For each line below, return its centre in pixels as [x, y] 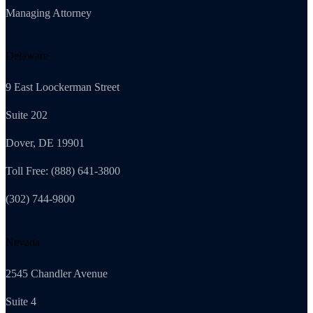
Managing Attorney [49, 13]
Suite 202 [27, 115]
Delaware [27, 56]
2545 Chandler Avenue [57, 273]
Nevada [23, 242]
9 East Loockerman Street [63, 87]
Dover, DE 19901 [45, 143]
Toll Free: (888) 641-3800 [63, 171]
